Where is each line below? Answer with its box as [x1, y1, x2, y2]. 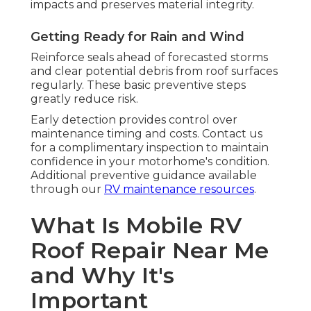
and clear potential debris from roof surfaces [31, 65, 278, 78]
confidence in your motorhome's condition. [31, 155, 269, 169]
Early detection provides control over [31, 113, 237, 127]
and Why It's [31, 262, 174, 289]
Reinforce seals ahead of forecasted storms [31, 51, 268, 65]
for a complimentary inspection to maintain [31, 141, 269, 155]
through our [31, 183, 104, 196]
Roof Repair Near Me [31, 237, 269, 264]
